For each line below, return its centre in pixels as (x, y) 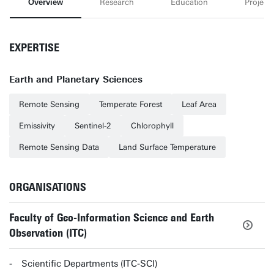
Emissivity (37, 126)
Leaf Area (199, 104)
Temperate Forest (131, 104)
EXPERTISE (34, 48)
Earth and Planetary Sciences (76, 80)
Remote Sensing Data (59, 147)
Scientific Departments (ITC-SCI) (90, 264)
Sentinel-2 (93, 126)
